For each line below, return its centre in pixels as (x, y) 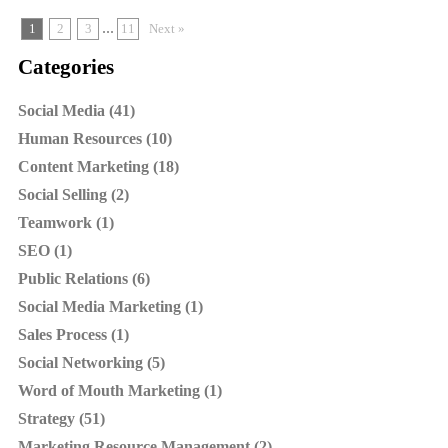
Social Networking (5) (91, 363)
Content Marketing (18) (98, 167)
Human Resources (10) (95, 139)
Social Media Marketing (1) (110, 307)
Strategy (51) (61, 419)
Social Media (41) (76, 111)
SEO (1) (45, 251)
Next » (167, 29)
